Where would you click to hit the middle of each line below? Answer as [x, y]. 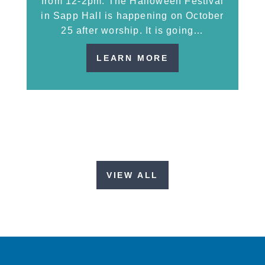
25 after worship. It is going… [132, 31]
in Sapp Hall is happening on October [132, 16]
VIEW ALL [132, 175]
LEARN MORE [132, 58]
